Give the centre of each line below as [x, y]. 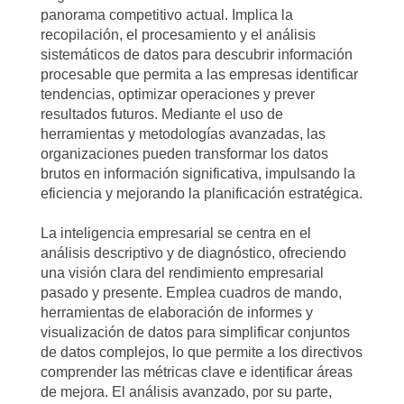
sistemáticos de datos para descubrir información [197, 54]
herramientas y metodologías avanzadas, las [183, 133]
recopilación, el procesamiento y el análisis [178, 34]
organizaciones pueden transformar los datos [184, 153]
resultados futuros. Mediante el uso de [162, 114]
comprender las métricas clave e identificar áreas [197, 372]
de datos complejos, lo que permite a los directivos [202, 352]
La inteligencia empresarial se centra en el [176, 233]
